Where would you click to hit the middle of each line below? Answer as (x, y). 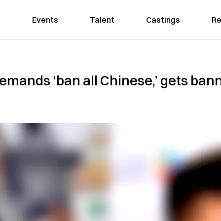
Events (45, 20)
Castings (163, 20)
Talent (102, 20)
